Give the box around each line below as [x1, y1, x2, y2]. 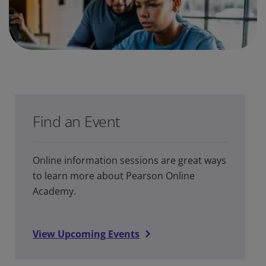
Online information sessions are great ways [33, 153, 226, 167]
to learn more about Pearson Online [33, 169, 195, 182]
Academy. [33, 184, 76, 198]
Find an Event [33, 110, 120, 131]
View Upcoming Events [33, 227, 140, 240]
